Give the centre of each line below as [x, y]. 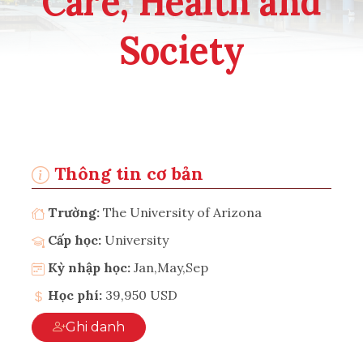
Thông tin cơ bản [126, 173]
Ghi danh [108, 327]
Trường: [74, 212]
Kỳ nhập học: [88, 267]
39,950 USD [141, 295]
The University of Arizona [182, 212]
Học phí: [73, 295]
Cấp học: [76, 239]
